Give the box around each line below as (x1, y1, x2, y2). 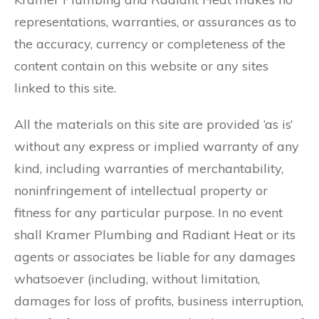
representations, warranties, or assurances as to (14, 14, 296, 30)
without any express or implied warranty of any (14, 138, 299, 155)
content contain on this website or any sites (14, 58, 268, 74)
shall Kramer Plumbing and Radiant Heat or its (14, 226, 296, 243)
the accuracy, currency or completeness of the (14, 36, 286, 52)
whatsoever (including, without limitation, (14, 271, 260, 287)
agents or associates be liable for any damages (14, 249, 296, 265)
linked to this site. (14, 80, 116, 96)
